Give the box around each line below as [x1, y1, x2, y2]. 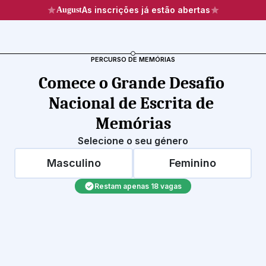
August [56, 5, 82, 14]
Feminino [169, 157, 216, 169]
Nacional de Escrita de [49, 94, 214, 113]
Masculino [46, 157, 101, 169]
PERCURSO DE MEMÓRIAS [90, 55, 175, 64]
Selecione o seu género [78, 135, 188, 147]
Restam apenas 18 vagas [94, 181, 182, 191]
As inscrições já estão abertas [81, 5, 210, 15]
